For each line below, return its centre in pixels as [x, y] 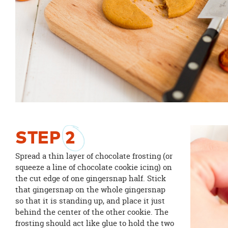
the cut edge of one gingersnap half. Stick [90, 179]
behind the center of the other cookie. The [92, 212]
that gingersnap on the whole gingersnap [90, 190]
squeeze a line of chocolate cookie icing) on [93, 167]
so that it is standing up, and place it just [90, 201]
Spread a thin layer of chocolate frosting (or [94, 156]
